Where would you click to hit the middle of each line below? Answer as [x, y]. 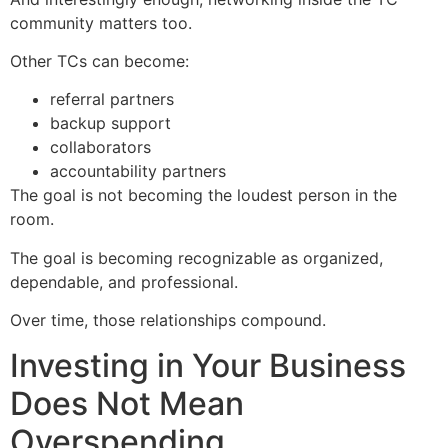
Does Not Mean [127, 403]
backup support [110, 123]
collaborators [100, 147]
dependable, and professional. [124, 281]
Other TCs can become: [99, 61]
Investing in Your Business [208, 365]
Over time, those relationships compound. [168, 320]
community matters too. [101, 22]
